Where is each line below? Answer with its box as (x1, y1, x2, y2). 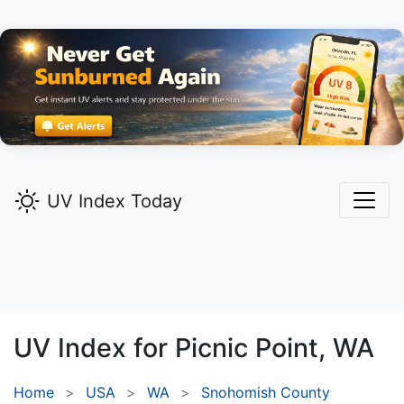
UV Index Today (47, 190, 182, 213)
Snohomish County (201, 383, 330, 402)
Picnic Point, (175, 332, 326, 364)
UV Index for (14, 332, 175, 364)
